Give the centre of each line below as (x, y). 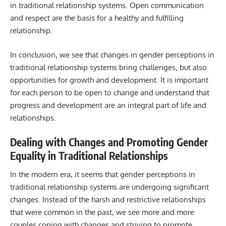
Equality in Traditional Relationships (89, 156)
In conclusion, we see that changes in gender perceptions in (112, 54)
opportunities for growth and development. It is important (109, 80)
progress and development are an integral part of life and (108, 105)
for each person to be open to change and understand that (110, 92)
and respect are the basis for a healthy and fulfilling (97, 18)
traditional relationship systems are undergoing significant (109, 187)
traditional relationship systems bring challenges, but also (108, 67)
